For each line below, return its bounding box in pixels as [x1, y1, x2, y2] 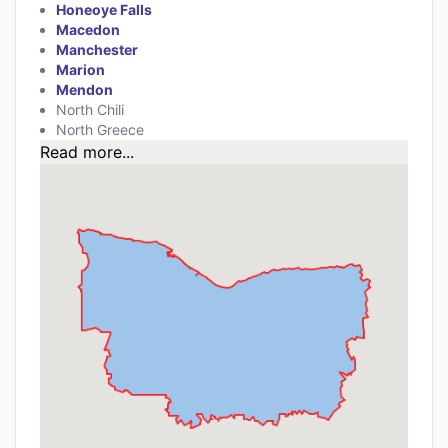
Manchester [56, 40, 138, 58]
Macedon [56, 20, 120, 38]
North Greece [56, 120, 144, 138]
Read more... [40, 141, 134, 162]
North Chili [56, 100, 124, 118]
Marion [56, 60, 105, 78]
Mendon [56, 80, 113, 98]
